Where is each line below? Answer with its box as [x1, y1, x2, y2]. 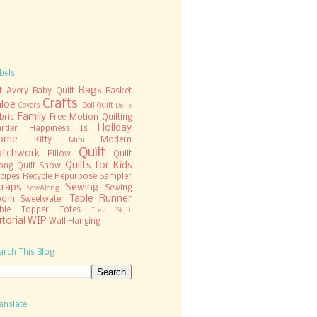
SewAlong [27, 184, 59, 192]
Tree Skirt [91, 207, 132, 214]
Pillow [47, 149, 71, 158]
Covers [18, 101, 41, 110]
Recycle [23, 172, 52, 181]
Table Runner [69, 193, 132, 204]
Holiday [98, 122, 132, 134]
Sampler [100, 172, 132, 181]
